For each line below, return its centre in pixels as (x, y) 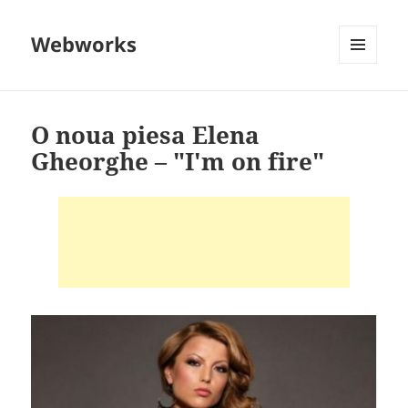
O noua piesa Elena (146, 135)
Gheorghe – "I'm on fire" (178, 162)
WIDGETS (365, 102)
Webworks (84, 44)
